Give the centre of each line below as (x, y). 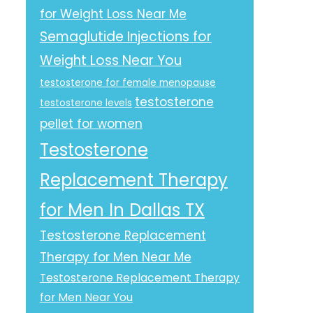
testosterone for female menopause (128, 83)
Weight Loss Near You (110, 60)
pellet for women (91, 124)
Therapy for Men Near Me (115, 257)
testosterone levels (86, 103)
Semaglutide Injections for (125, 37)
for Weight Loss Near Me (113, 14)
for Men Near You (86, 297)
